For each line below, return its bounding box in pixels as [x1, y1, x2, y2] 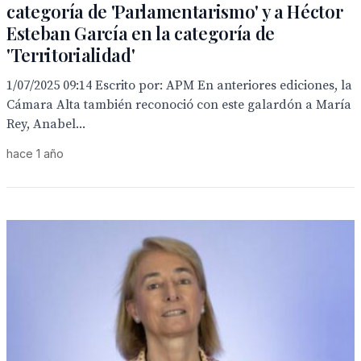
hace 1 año [6, 147, 64, 160]
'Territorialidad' [6, 43, 135, 67]
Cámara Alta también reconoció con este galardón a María [6, 97, 351, 113]
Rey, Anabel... [6, 116, 85, 132]
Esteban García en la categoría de [6, 21, 276, 45]
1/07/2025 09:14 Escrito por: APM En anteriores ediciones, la [6, 77, 352, 93]
